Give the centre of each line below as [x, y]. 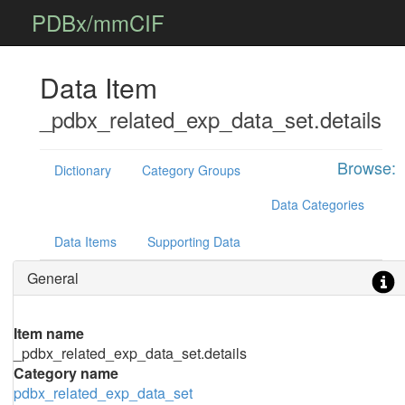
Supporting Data [193, 241]
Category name [66, 373]
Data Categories [317, 204]
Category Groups [191, 170]
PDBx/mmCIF [99, 22]
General [52, 278]
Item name [48, 333]
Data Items [85, 241]
